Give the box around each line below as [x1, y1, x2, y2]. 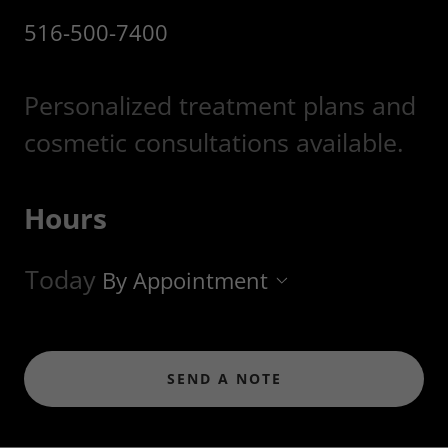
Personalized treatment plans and [24, 87, 416, 122]
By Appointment [102, 264, 268, 295]
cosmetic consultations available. [24, 124, 404, 159]
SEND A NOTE [166, 369, 282, 389]
